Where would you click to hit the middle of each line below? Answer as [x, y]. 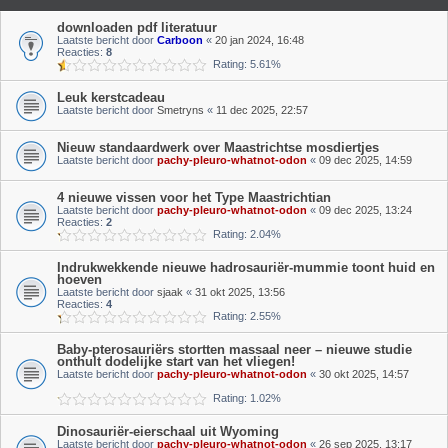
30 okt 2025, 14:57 [364, 374]
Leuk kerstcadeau [111, 97]
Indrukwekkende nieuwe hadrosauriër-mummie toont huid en [246, 267]
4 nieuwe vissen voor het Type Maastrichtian [194, 197]
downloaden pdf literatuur [137, 27]
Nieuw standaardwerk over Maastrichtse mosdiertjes [218, 147]
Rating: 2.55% [244, 316]
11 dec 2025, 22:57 [262, 110]
